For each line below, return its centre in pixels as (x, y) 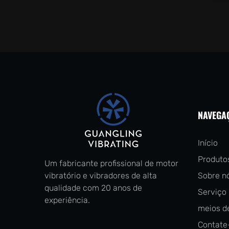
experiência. (67, 200)
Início (208, 143)
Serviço (212, 192)
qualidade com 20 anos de (93, 188)
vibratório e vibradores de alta (101, 176)
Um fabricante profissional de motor (111, 164)
